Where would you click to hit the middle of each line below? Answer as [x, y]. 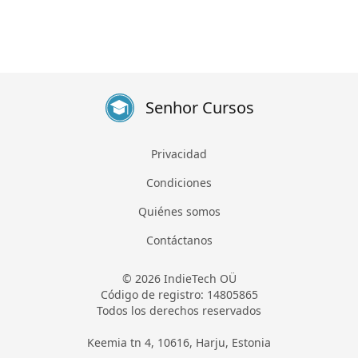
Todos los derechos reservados [179, 311]
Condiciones [179, 183]
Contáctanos [179, 241]
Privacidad [179, 154]
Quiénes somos [179, 212]
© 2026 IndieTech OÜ [179, 279]
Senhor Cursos [200, 108]
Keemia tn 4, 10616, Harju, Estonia [179, 343]
